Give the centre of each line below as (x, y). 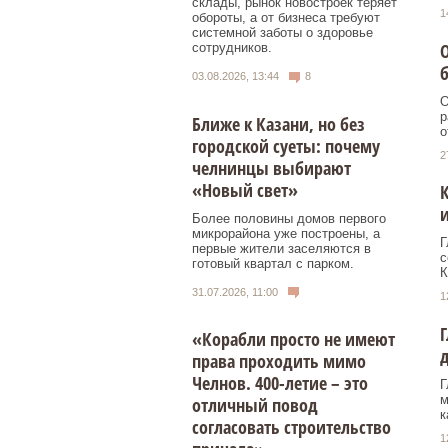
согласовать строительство (291, 427)
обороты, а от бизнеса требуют (286, 18)
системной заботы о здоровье (282, 33)
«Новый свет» (245, 189)
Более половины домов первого (289, 218)
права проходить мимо (279, 361)
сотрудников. (232, 48)
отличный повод (255, 405)
